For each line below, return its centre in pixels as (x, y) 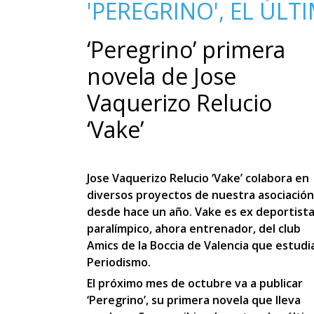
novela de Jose (162, 76)
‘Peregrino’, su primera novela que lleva (194, 300)
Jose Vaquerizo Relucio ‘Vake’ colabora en (198, 178)
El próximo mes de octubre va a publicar (195, 283)
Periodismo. (119, 262)
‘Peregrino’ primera (186, 49)
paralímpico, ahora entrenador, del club (194, 228)
